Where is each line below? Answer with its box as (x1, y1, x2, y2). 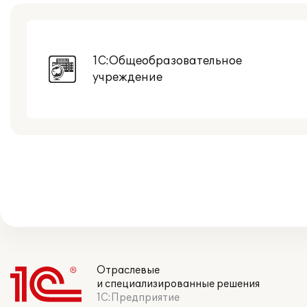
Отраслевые (97, 265, 160, 276)
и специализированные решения (97, 278, 260, 290)
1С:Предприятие (97, 292, 180, 304)
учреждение (93, 71, 162, 84)
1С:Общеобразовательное (93, 54, 242, 68)
